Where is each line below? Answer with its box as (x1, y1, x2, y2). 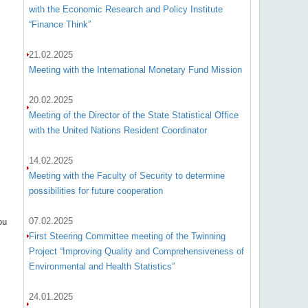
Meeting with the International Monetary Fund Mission (28, 65, 242, 75)
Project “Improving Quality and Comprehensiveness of (28, 246, 244, 256)
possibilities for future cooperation (28, 186, 163, 196)
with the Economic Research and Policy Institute (28, 4, 223, 14)
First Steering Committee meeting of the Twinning (28, 231, 225, 241)
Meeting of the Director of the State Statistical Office (28, 110, 239, 120)
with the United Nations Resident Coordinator (28, 125, 207, 135)
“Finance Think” (28, 19, 91, 30)
